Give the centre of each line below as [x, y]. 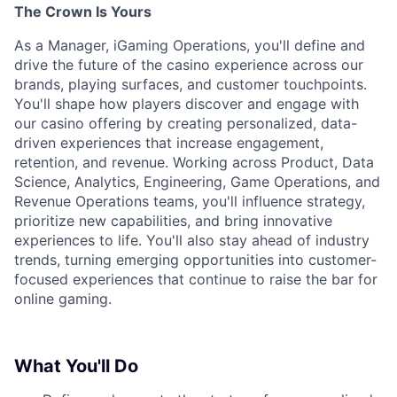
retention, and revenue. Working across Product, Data [194, 162]
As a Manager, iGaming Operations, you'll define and [190, 45]
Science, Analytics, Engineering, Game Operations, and [197, 182]
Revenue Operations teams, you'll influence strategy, [190, 201]
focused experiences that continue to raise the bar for [196, 279]
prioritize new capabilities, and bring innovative [173, 221]
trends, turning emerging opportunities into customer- [195, 260]
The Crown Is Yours [83, 12]
